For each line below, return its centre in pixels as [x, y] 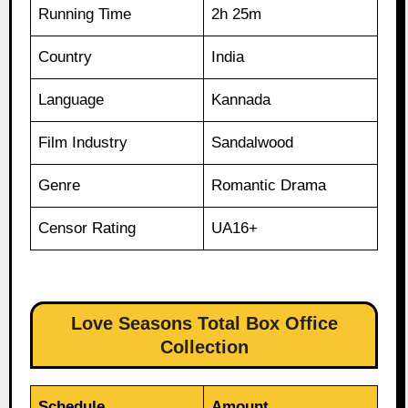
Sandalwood [253, 143]
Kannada [241, 100]
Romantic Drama [269, 186]
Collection [204, 347]
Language [71, 100]
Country [66, 57]
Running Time [85, 15]
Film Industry [83, 143]
